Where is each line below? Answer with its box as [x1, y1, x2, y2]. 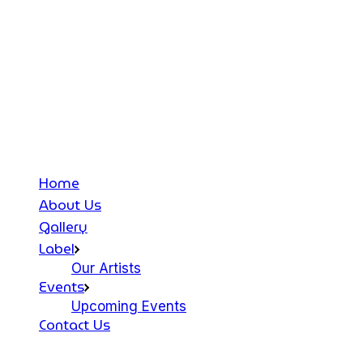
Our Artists [71, 260, 141, 276]
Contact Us [39, 314, 110, 336]
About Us [39, 194, 101, 216]
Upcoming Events [71, 298, 186, 314]
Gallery [39, 216, 88, 238]
